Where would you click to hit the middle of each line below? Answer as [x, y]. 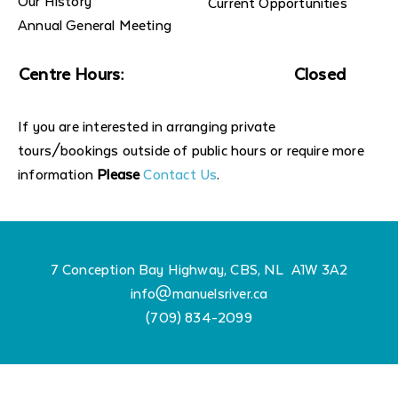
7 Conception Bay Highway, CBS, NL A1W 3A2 [199, 269]
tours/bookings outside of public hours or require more [191, 150]
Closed [320, 74]
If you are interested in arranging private [147, 126]
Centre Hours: [72, 74]
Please [119, 174]
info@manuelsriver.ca [199, 293]
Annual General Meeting [95, 25]
